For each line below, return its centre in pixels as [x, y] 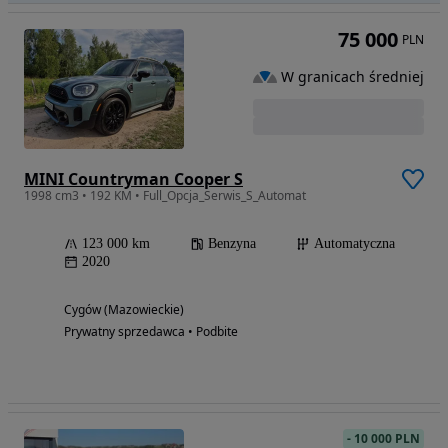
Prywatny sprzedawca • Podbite [151, 332]
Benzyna [232, 244]
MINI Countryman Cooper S [133, 179]
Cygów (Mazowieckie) [124, 310]
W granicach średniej [352, 76]
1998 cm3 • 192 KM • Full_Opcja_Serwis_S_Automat [165, 196]
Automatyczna [354, 244]
